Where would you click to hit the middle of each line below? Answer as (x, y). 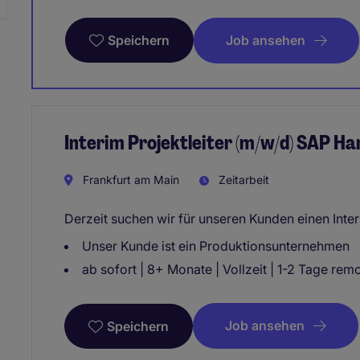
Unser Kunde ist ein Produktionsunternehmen (216, 245)
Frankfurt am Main (129, 179)
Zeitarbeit (242, 179)
